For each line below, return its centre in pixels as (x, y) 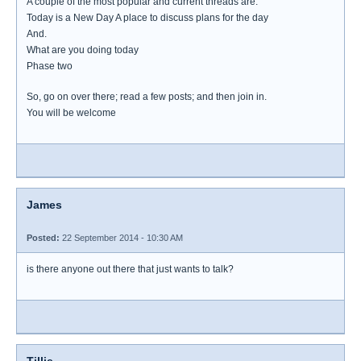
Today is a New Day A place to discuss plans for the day (147, 18)
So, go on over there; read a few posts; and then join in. (147, 97)
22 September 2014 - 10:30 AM (121, 238)
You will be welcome (71, 113)
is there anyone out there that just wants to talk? (130, 269)
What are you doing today (83, 50)
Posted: (43, 238)
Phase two (50, 66)
